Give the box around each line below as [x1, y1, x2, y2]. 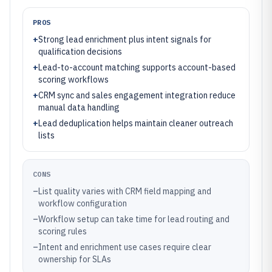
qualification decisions [38, 46, 122, 57]
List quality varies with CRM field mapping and [38, 186, 211, 197]
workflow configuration [38, 198, 127, 209]
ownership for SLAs [38, 254, 111, 265]
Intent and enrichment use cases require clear [38, 242, 211, 253]
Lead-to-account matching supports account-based [38, 62, 236, 73]
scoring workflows [38, 74, 109, 85]
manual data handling [38, 102, 120, 113]
